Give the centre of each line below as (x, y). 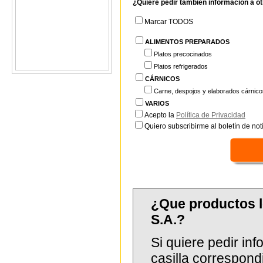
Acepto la (160, 115)
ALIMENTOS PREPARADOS (187, 42)
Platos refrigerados (181, 66)
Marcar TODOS (169, 22)
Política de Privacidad (211, 115)
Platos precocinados (183, 54)
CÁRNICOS (162, 79)
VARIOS (157, 103)
